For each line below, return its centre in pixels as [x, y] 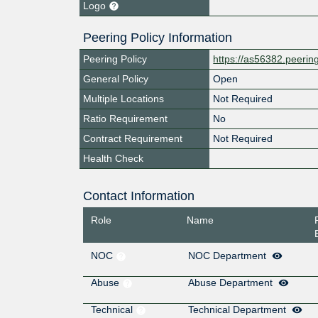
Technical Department [238, 310]
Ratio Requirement [125, 118]
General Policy [116, 78]
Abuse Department [232, 283]
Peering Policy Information [158, 37]
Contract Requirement [133, 138]
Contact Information [138, 196]
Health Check [113, 158]
